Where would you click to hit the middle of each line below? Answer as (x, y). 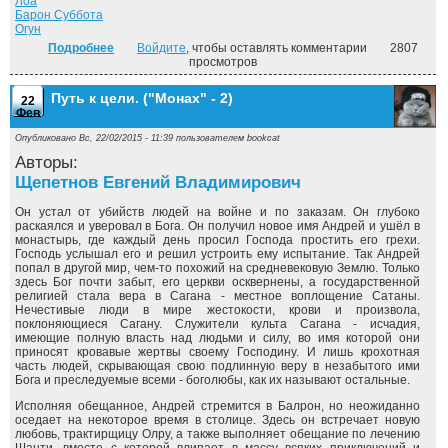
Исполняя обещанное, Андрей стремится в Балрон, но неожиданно (217, 406)
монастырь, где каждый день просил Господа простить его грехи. (217, 240)
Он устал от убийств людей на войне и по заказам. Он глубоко (217, 212)
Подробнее (81, 48)
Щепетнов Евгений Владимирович (158, 182)
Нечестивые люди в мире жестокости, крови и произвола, (217, 310)
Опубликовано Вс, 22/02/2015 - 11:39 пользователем (131, 138)
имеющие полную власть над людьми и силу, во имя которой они (217, 338)
